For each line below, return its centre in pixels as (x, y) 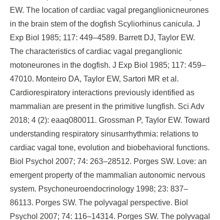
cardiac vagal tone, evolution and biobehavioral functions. (110, 148)
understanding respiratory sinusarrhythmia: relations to (104, 134)
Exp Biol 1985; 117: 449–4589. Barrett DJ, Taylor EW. (102, 38)
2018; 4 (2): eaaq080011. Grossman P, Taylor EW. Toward (110, 120)
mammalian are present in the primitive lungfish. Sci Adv (107, 106)
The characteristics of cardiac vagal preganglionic (96, 51)
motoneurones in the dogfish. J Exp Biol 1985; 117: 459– (108, 65)
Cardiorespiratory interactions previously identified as (102, 93)
